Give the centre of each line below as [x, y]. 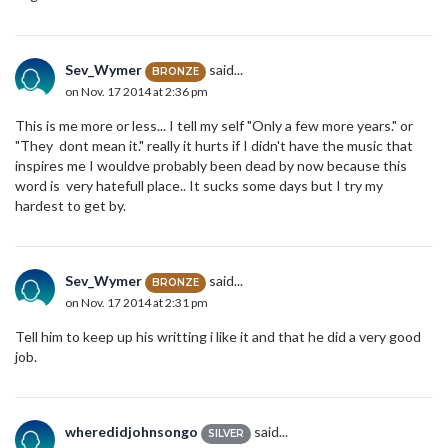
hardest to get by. [70, 206]
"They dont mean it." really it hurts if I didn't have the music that [214, 146]
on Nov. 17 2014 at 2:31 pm [136, 302]
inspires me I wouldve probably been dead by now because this [211, 166]
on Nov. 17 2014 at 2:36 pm [136, 91]
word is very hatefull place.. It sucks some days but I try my [199, 186]
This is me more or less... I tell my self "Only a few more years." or [214, 126]
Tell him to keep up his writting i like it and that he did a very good [218, 337]
